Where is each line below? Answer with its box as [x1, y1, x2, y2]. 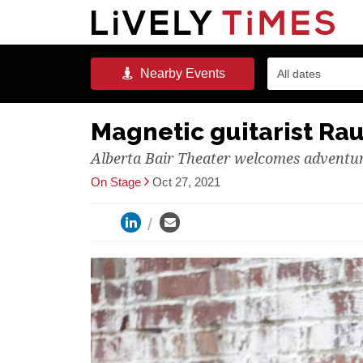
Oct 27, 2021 [152, 175, 220, 189]
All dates [276, 67, 321, 80]
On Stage [91, 175, 141, 189]
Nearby [136, 66, 182, 80]
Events [181, 66, 225, 80]
